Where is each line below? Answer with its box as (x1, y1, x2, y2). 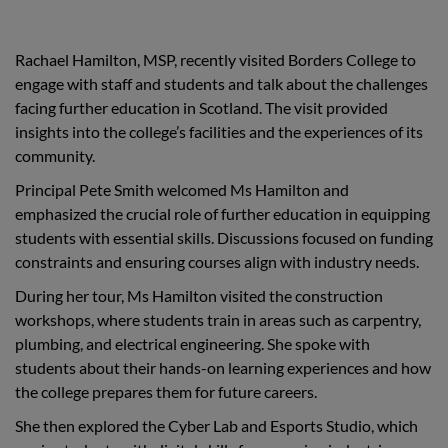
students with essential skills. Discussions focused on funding (15, 228, 433, 248)
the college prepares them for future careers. (15, 382, 317, 402)
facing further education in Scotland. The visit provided (15, 98, 388, 118)
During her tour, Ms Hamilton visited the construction (15, 286, 383, 306)
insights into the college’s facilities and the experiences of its (15, 122, 423, 142)
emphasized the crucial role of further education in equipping (15, 204, 430, 224)
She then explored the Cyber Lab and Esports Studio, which (15, 416, 418, 436)
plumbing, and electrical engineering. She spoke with (15, 334, 370, 354)
